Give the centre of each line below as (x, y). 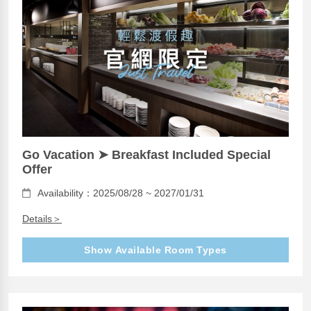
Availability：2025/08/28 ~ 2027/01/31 (121, 193)
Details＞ (42, 218)
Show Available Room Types (155, 250)
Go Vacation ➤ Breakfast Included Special (146, 154)
